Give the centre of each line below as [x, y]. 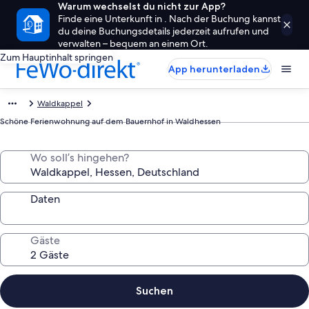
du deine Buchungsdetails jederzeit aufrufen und [163, 31]
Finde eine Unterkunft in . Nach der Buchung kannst [169, 19]
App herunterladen [214, 69]
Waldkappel [60, 103]
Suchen [154, 291]
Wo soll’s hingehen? [80, 158]
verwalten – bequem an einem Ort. [133, 43]
